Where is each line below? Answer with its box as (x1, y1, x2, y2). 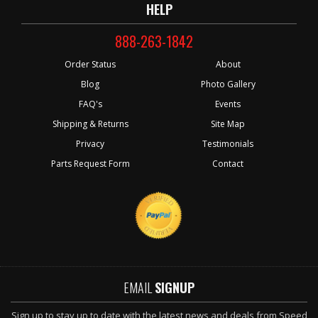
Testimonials (202, 137, 253, 150)
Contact (212, 157, 243, 170)
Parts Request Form (50, 157, 130, 170)
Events (215, 97, 241, 110)
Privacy (76, 137, 104, 150)
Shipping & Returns (52, 117, 128, 130)
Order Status (65, 57, 116, 70)
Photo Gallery (200, 77, 256, 90)
